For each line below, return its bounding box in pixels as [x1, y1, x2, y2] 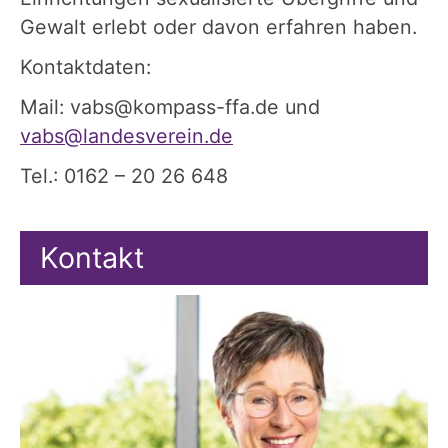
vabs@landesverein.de [20, 123, 233, 148]
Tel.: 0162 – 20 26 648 [20, 163, 234, 188]
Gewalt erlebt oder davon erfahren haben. [20, 14, 417, 39]
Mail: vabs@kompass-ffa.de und [20, 94, 320, 119]
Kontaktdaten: [20, 54, 151, 79]
